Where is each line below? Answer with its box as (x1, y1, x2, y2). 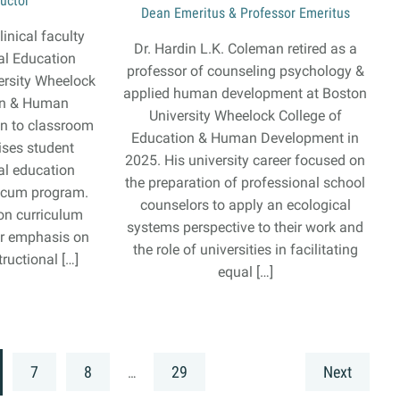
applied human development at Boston (123, 85, 368, 102)
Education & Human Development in (131, 129, 360, 146)
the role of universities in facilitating (132, 241, 358, 258)
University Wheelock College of (148, 107, 342, 124)
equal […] (217, 263, 273, 280)
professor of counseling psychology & (126, 62, 364, 79)
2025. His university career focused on (125, 152, 366, 169)
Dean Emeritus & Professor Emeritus (140, 4, 350, 21)
